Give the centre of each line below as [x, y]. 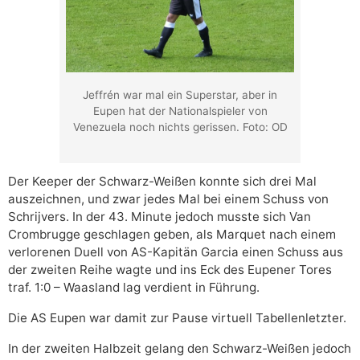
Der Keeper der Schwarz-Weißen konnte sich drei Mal [162, 182]
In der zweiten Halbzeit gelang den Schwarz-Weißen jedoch [180, 349]
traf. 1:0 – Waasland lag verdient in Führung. [134, 288]
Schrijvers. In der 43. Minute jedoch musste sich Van [160, 217]
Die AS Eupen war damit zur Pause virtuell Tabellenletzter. [177, 318]
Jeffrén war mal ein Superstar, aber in [180, 95]
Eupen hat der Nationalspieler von [180, 111]
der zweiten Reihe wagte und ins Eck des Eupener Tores [170, 270]
